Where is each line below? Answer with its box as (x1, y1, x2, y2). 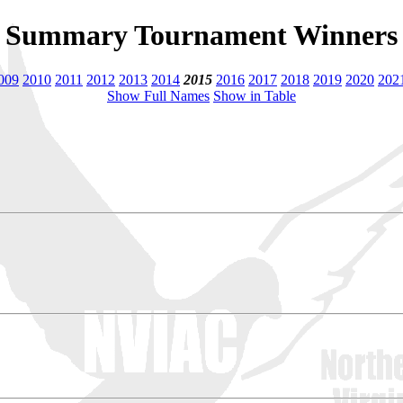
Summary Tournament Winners (5, 19, 398, 52)
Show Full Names (107, 87, 210, 103)
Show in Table (213, 87, 296, 103)
